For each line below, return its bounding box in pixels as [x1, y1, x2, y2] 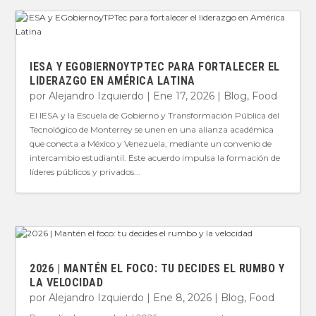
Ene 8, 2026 [153, 291, 212, 304]
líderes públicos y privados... [30, 166, 141, 178]
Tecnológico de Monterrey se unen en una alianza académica [30, 124, 274, 135]
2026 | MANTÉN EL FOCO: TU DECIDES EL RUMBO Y [30, 261, 285, 275]
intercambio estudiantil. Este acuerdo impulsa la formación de [30, 152, 281, 164]
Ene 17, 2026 [153, 90, 215, 103]
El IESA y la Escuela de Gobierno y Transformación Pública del [30, 110, 280, 121]
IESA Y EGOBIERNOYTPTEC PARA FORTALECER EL [30, 60, 280, 74]
